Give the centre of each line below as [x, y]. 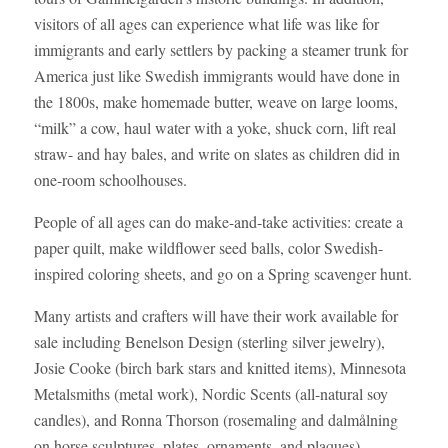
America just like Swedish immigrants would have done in [216, 75]
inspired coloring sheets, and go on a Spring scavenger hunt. [222, 273]
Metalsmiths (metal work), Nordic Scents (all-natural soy [210, 393]
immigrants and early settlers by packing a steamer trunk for [220, 49]
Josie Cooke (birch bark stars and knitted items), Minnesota [219, 367]
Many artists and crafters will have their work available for [215, 315]
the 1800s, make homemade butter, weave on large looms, [215, 101]
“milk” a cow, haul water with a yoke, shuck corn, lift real [214, 127]
